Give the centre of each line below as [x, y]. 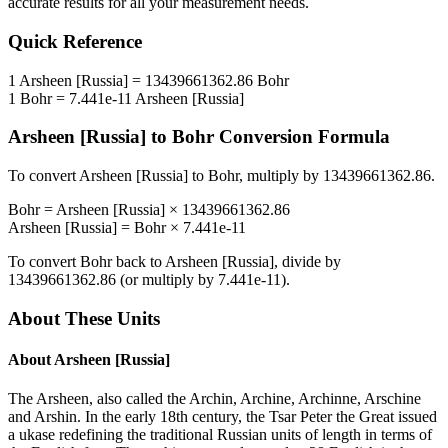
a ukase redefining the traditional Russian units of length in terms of [220, 435]
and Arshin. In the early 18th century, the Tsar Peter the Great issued [222, 417]
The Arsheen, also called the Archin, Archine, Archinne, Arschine [214, 399]
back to [138, 262]
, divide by [307, 262]
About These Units [84, 318]
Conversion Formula [302, 137]
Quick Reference [75, 42]
